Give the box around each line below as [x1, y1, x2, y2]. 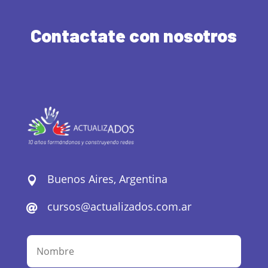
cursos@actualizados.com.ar [47, 199, 191, 214]
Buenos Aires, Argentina [47, 172, 167, 187]
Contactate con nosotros [31, 25, 237, 47]
